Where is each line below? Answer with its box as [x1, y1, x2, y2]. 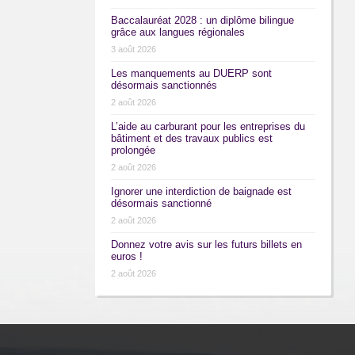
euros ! [110, 250, 143, 263]
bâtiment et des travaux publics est [110, 132, 273, 145]
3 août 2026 [110, 44, 156, 55]
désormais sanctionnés [110, 79, 217, 92]
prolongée [110, 144, 155, 157]
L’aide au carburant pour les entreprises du [110, 120, 305, 133]
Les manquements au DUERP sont [110, 67, 272, 80]
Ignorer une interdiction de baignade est [110, 185, 292, 198]
